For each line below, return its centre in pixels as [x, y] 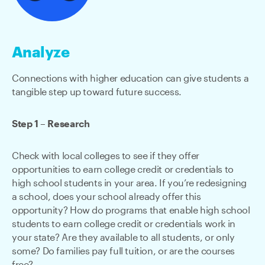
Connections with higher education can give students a [130, 78]
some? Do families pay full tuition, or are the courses [123, 252]
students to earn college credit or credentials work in [124, 224]
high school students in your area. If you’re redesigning [130, 184]
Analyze [41, 53]
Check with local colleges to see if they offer [106, 156]
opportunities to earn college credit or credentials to [123, 170]
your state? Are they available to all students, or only [123, 238]
